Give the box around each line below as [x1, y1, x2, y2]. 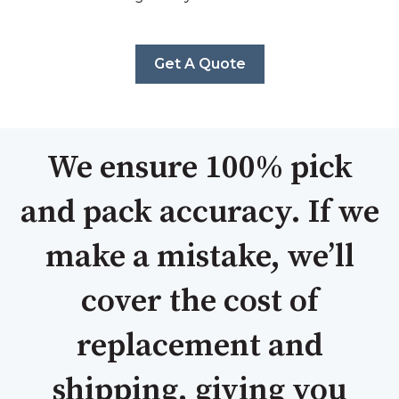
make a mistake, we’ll [45, 236, 354, 277]
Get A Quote [153, 54, 246, 72]
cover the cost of [80, 281, 319, 322]
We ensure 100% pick [46, 147, 353, 188]
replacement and [76, 325, 323, 366]
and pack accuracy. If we [20, 191, 379, 232]
